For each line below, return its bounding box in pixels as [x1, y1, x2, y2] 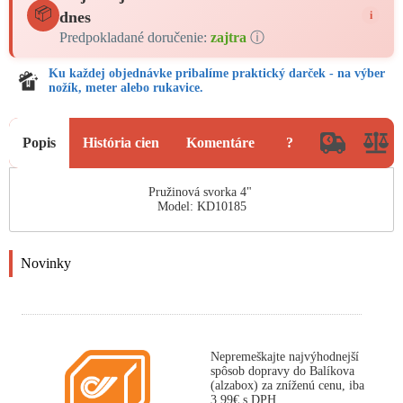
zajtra [210, 30, 246, 45]
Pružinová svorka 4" [148, 185, 255, 199]
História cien [83, 135, 159, 150]
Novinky [21, 255, 71, 271]
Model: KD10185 [157, 200, 246, 213]
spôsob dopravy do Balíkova [210, 364, 354, 378]
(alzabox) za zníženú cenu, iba [210, 379, 364, 392]
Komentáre [186, 135, 255, 150]
